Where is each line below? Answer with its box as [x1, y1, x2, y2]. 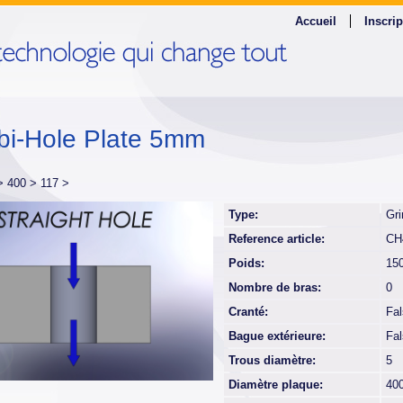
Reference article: [228, 232, 325, 246]
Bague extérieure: [228, 329, 326, 343]
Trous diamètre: [228, 354, 316, 367]
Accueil [295, 14, 336, 28]
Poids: [228, 256, 264, 270]
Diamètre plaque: [228, 378, 323, 391]
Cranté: [228, 305, 268, 318]
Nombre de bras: [228, 281, 321, 294]
